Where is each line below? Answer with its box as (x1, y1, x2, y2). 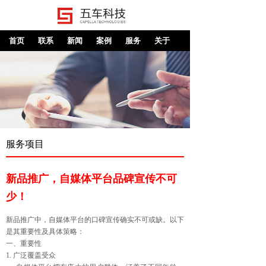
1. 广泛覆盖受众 (6, 251, 56, 259)
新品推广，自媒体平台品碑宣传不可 (6, 173, 177, 185)
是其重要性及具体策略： (6, 227, 84, 236)
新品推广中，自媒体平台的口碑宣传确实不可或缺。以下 (6, 216, 184, 224)
